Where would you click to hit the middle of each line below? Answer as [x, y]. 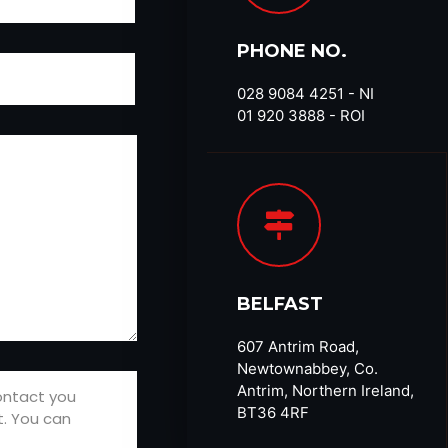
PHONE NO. [292, 50]
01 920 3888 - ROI [301, 115]
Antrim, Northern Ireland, [325, 390]
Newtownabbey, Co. [307, 368]
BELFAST [280, 303]
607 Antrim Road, [298, 346]
